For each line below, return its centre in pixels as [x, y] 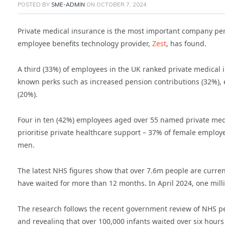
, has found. [186, 44]
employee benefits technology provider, [85, 44]
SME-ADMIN [68, 5]
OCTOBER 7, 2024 [122, 5]
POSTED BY [34, 5]
